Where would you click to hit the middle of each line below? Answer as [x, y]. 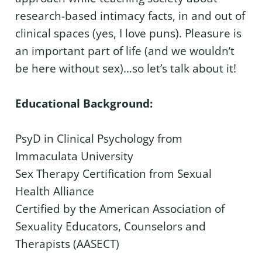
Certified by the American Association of [120, 209]
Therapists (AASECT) [67, 244]
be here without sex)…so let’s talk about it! [126, 69]
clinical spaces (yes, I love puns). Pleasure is [128, 34]
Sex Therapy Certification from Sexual [113, 174]
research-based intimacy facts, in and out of [130, 16]
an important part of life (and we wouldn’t [125, 51]
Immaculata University [74, 156]
